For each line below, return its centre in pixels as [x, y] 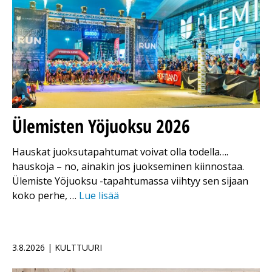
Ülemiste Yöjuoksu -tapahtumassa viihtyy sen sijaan [130, 181]
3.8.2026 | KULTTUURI [57, 248]
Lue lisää [99, 196]
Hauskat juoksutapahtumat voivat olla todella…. [120, 152]
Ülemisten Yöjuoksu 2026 [101, 126]
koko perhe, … [46, 196]
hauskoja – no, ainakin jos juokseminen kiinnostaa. [128, 167]
